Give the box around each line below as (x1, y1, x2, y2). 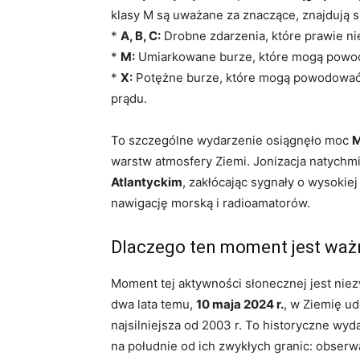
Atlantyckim (111, 174, 182, 190)
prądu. (111, 91, 147, 106)
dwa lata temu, (111, 297, 196, 312)
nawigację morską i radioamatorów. (111, 195, 310, 211)
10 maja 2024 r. (196, 297, 284, 312)
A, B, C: (121, 28, 161, 43)
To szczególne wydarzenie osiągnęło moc (111, 133, 352, 148)
